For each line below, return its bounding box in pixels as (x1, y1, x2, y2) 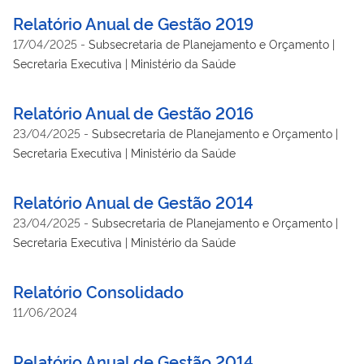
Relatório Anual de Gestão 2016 (13, 100, 253, 123)
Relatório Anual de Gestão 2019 (13, 11, 253, 34)
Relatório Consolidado (13, 279, 184, 302)
